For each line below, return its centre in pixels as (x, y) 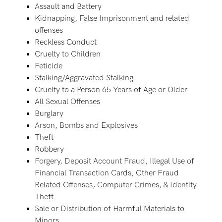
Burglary (49, 114)
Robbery (49, 149)
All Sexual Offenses (67, 102)
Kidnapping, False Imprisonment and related (112, 19)
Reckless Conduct (66, 42)
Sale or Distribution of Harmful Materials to (110, 209)
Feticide (49, 66)
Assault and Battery (68, 7)
